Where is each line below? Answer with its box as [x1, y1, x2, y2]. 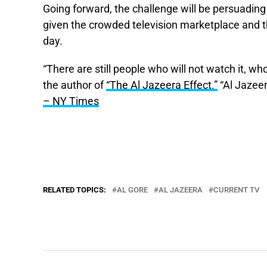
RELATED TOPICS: [43, 185, 106, 194]
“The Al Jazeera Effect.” [106, 79, 218, 91]
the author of [43, 79, 106, 91]
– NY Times [43, 95, 99, 107]
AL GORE [117, 185, 148, 194]
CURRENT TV [213, 185, 259, 194]
